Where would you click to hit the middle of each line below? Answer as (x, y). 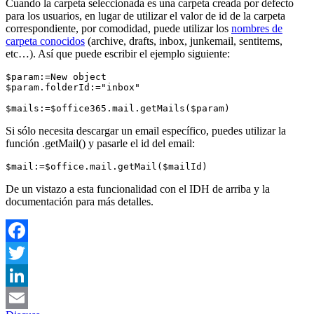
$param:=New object (59, 77)
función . (25, 144)
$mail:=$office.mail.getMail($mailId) (107, 167)
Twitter (21, 275)
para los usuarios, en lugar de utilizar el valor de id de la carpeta (145, 16)
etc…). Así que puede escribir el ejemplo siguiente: (118, 54)
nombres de (257, 29)
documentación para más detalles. (80, 202)
